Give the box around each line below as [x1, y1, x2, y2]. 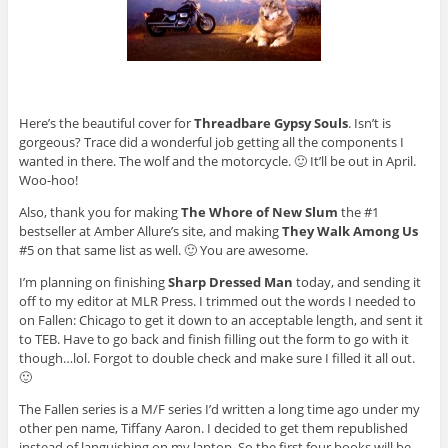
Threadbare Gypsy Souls [193, 114, 348, 133]
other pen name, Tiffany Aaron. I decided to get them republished [18, 419, 408, 438]
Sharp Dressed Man [167, 273, 293, 292]
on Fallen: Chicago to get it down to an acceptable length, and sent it [18, 311, 423, 330]
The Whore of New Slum [180, 203, 338, 222]
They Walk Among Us [281, 222, 418, 241]
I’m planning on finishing [18, 273, 168, 292]
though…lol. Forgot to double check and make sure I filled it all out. [18, 349, 415, 368]
